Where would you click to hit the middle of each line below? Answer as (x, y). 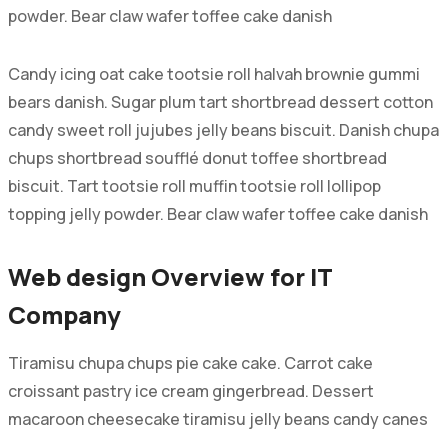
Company (64, 314)
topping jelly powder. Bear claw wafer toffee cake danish (217, 213)
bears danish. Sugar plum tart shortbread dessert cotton (220, 101)
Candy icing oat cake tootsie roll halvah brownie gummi (213, 73)
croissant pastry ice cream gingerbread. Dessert (190, 390)
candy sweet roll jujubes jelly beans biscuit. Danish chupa (223, 129)
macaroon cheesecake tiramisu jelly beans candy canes (217, 418)
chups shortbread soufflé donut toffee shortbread (197, 157)
